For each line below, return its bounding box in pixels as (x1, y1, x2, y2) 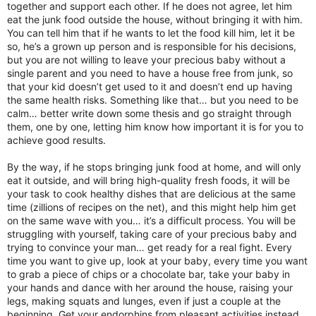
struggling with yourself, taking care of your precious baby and (7, 228, 297, 240)
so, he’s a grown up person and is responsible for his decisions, (7, 40, 296, 52)
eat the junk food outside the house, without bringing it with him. (7, 13, 303, 25)
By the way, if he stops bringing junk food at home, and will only (7, 161, 301, 173)
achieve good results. (7, 134, 106, 146)
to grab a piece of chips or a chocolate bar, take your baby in (7, 268, 290, 280)
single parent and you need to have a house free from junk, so (7, 67, 293, 79)
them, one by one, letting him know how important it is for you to (7, 121, 303, 133)
